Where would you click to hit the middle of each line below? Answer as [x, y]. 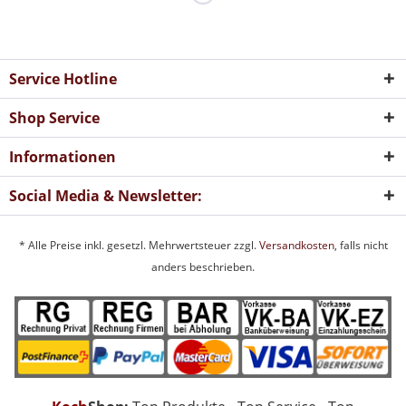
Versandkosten [296, 245]
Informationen [63, 156]
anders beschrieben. [203, 266]
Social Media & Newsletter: [106, 195]
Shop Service [54, 117]
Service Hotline [63, 78]
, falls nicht [361, 245]
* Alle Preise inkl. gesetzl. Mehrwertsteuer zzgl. [139, 245]
